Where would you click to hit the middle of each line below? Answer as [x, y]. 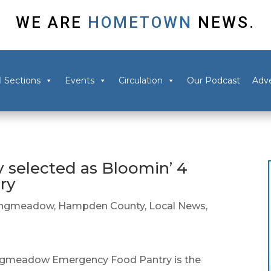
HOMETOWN [140, 22]
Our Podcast [213, 81]
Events [79, 81]
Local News [178, 206]
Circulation [140, 81]
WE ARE [49, 22]
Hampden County [102, 206]
